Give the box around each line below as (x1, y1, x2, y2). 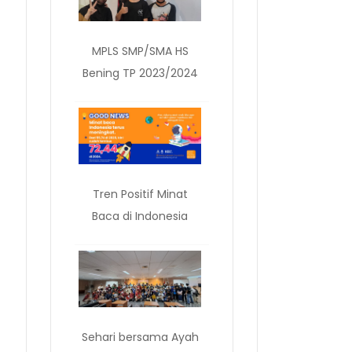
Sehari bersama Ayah (81, 329, 199, 346)
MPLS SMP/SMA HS (91, 43, 189, 60)
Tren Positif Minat (92, 186, 188, 203)
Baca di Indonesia (92, 208, 189, 225)
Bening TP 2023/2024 (82, 65, 198, 82)
